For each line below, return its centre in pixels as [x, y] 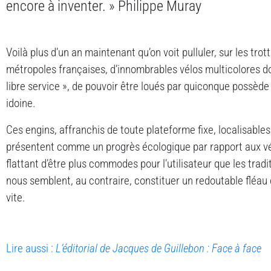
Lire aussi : [31, 248]
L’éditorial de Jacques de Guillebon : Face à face [158, 248]
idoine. [21, 103]
